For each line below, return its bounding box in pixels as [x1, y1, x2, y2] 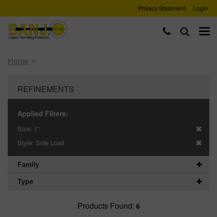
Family [17, 159, 39, 169]
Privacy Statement [138, 4, 186, 12]
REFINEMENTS [17, 83, 74, 94]
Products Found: [77, 200, 136, 211]
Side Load [36, 138, 64, 147]
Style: [17, 138, 36, 147]
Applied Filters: [17, 108, 68, 118]
